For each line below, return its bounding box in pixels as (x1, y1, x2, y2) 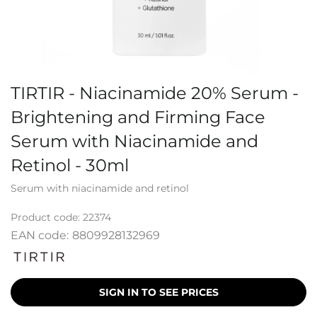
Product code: (11, 211, 83, 224)
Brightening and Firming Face (11, 107, 265, 127)
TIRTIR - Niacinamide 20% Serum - (11, 83, 299, 103)
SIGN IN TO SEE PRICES (98, 286, 219, 299)
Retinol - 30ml (11, 155, 129, 175)
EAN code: (11, 229, 69, 242)
